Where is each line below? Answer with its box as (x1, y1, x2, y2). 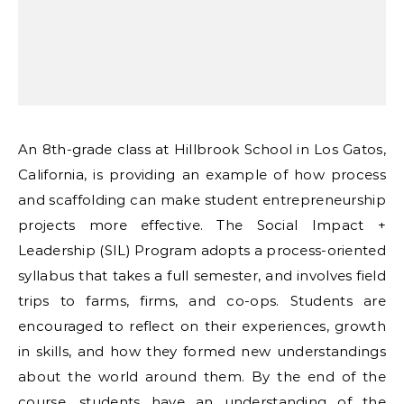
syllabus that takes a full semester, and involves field (18, 267, 386, 284)
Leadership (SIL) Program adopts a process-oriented (18, 242, 386, 259)
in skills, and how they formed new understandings (18, 343, 386, 360)
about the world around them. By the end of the (18, 368, 386, 385)
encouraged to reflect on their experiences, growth (18, 317, 386, 335)
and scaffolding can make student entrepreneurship (18, 191, 386, 208)
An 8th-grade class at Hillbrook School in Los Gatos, (18, 141, 29, 158)
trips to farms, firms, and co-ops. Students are (18, 292, 386, 309)
